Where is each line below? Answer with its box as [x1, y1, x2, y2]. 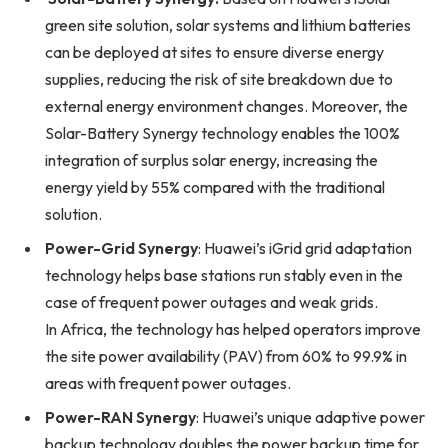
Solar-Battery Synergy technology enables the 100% [45, 122, 400, 143]
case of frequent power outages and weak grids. [45, 291, 378, 312]
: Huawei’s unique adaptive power [196, 406, 425, 427]
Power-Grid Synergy [45, 237, 198, 258]
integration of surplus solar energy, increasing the [45, 149, 378, 170]
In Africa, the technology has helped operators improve [45, 318, 421, 339]
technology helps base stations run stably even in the [45, 264, 403, 285]
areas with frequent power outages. [45, 372, 291, 393]
